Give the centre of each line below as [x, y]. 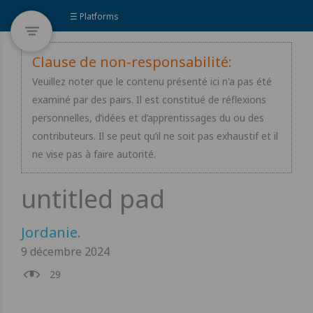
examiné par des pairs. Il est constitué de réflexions [149, 100]
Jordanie [49, 232]
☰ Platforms [94, 16]
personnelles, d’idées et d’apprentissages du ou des [148, 118]
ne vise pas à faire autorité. [94, 154]
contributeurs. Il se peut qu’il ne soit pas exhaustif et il [155, 136]
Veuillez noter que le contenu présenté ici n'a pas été [152, 81]
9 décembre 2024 [65, 251]
